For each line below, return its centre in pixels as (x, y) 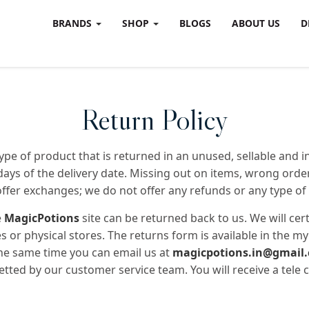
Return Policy (154, 120)
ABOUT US (256, 23)
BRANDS (73, 23)
